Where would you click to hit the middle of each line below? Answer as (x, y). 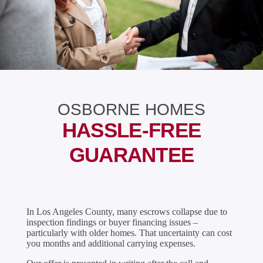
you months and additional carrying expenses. (111, 244)
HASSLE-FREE (131, 130)
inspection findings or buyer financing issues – (112, 222)
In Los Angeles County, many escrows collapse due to (127, 212)
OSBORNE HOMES (131, 109)
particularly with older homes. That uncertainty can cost (129, 233)
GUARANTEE (131, 154)
